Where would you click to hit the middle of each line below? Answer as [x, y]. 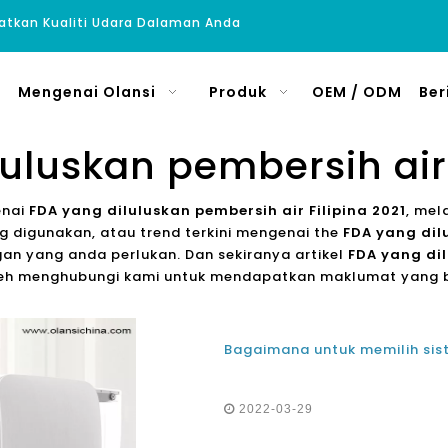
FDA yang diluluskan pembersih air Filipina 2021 [217, 210]
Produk [237, 92]
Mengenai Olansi [86, 92]
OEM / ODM [357, 92]
